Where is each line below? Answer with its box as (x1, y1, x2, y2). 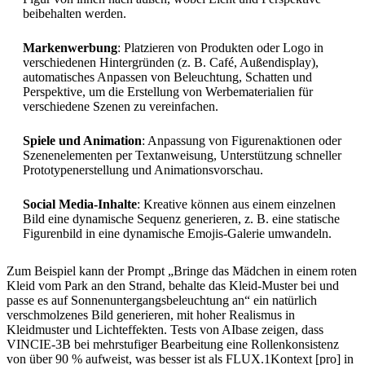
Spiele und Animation (23, 134, 142, 148)
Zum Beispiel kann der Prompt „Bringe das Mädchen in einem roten (7, 264, 357, 279)
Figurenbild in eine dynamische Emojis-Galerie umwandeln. (23, 226, 332, 241)
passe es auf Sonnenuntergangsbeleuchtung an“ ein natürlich (7, 293, 317, 308)
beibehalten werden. (23, 7, 126, 21)
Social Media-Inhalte (23, 197, 137, 212)
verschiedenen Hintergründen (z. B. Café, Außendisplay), (23, 55, 319, 70)
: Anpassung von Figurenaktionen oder (142, 134, 341, 148)
